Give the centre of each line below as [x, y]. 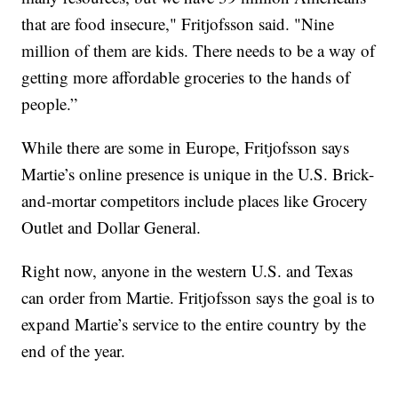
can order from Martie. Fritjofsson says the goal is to [199, 297]
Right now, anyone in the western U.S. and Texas [187, 270]
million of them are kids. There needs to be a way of [199, 50]
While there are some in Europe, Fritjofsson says [186, 147]
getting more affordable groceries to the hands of [186, 76]
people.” [50, 103]
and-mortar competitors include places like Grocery [195, 200]
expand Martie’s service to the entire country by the [194, 323]
